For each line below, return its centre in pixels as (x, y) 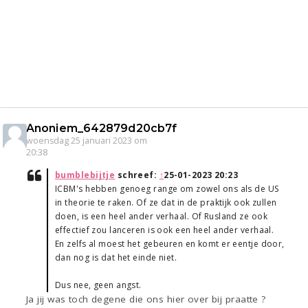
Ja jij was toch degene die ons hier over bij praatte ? (146, 299)
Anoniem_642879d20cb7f (102, 129)
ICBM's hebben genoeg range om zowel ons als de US (167, 189)
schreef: (137, 175)
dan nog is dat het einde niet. (116, 258)
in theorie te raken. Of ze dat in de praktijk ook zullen (166, 203)
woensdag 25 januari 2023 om (87, 141)
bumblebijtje (85, 175)
